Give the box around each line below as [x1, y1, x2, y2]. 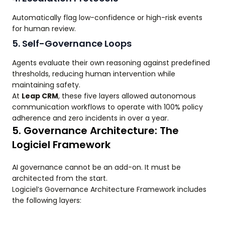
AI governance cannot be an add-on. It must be [12, 162, 181, 173]
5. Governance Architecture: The [12, 124, 179, 138]
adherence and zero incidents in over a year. [12, 113, 169, 124]
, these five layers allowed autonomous [58, 91, 196, 101]
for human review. [12, 24, 76, 34]
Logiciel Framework [12, 138, 110, 152]
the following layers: [12, 195, 81, 206]
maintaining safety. [12, 80, 80, 90]
